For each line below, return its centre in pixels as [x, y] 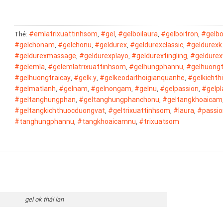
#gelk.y [85, 77]
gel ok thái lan [44, 199]
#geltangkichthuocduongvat [60, 110]
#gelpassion [179, 88]
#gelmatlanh [35, 88]
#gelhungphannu [156, 66]
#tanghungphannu [44, 121]
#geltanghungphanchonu [119, 99]
